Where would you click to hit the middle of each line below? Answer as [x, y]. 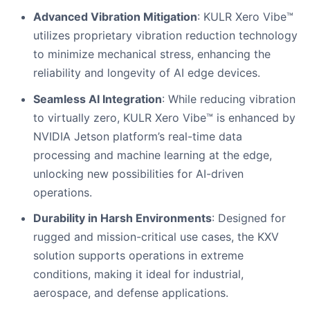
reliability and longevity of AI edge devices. [147, 73]
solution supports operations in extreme [138, 256]
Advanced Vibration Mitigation [115, 17]
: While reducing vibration [229, 99]
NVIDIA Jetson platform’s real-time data [138, 136]
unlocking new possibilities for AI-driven [138, 173]
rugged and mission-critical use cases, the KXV [156, 237]
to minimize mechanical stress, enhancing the [152, 54]
